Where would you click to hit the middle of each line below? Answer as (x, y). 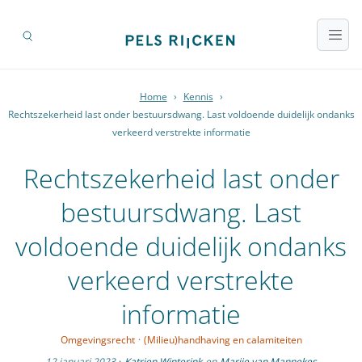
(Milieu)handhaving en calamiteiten (223, 340)
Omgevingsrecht (97, 340)
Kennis (198, 97)
